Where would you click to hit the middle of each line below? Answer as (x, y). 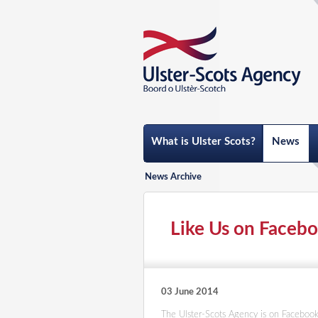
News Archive (173, 177)
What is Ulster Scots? (203, 142)
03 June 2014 (190, 292)
